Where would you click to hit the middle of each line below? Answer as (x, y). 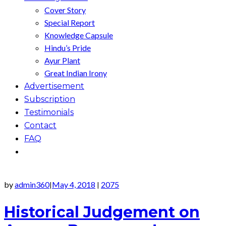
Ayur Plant (62, 60)
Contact (40, 125)
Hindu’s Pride (68, 47)
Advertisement (54, 86)
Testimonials (49, 112)
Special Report (70, 22)
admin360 (32, 184)
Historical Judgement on (102, 212)
